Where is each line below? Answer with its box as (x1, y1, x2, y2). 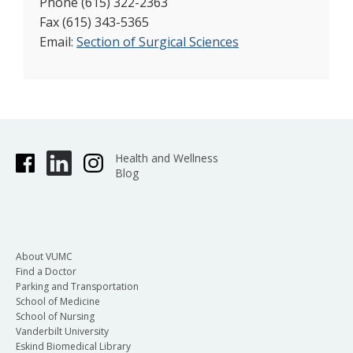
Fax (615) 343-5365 (39, 13, 149, 31)
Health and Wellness (114, 150, 218, 165)
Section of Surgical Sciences (76, 32, 239, 50)
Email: (39, 32, 76, 50)
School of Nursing (16, 309, 95, 323)
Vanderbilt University (16, 324, 109, 338)
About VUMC (16, 249, 72, 263)
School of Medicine (16, 294, 100, 308)
